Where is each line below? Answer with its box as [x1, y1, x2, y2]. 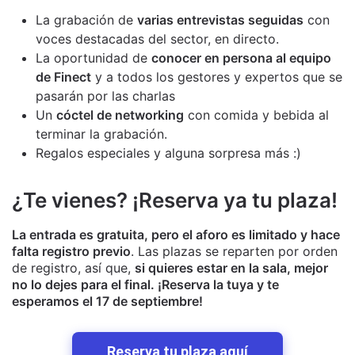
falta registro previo [12, 243, 131, 260]
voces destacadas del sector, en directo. [36, 31, 279, 48]
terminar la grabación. [36, 126, 167, 143]
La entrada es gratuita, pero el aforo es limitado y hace [12, 227, 340, 243]
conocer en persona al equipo [151, 50, 331, 67]
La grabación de [36, 12, 137, 29]
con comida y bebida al [184, 107, 329, 124]
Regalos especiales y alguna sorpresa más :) [36, 145, 301, 162]
